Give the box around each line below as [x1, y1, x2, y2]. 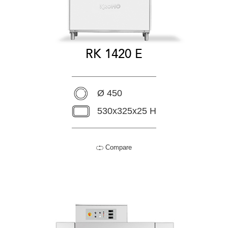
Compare [103, 144, 132, 152]
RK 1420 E [85, 46, 142, 63]
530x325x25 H [97, 106, 156, 117]
